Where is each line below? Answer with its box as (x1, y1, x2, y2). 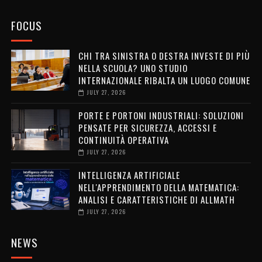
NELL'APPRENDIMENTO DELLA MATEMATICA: (78, 180, 239, 194)
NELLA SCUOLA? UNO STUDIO (78, 61, 188, 74)
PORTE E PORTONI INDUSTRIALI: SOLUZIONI (78, 108, 244, 122)
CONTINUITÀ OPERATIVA (78, 133, 169, 146)
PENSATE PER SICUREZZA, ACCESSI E (78, 120, 217, 134)
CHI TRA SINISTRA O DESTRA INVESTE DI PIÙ (78, 49, 250, 62)
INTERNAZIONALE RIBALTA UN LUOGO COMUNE (78, 73, 250, 87)
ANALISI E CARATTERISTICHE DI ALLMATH (78, 192, 235, 206)
